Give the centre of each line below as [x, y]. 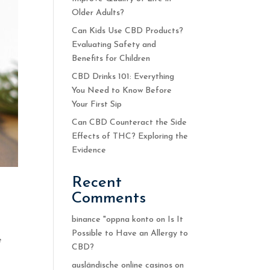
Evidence [89, 150]
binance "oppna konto [113, 219]
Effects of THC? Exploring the [130, 136]
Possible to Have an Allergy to [130, 233]
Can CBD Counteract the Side [130, 122]
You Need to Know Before [122, 90]
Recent [97, 183]
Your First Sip [97, 104]
